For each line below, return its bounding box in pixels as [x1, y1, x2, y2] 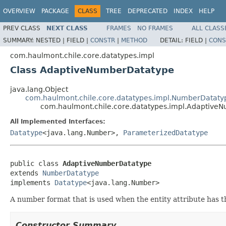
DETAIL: [160, 36, 185, 44]
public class [10, 159, 63, 167]
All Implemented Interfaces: [10, 118, 105, 125]
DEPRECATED [128, 8, 167, 15]
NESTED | [36, 36, 67, 44]
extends [10, 168, 42, 177]
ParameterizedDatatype [123, 128, 208, 137]
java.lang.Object [10, 85, 68, 93]
